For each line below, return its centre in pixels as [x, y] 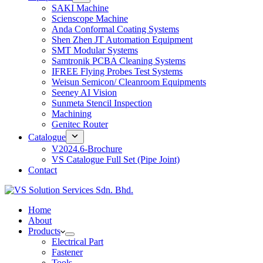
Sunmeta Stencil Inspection [102, 103]
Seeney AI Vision [84, 92]
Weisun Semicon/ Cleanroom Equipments [129, 82]
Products [44, 231]
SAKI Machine [80, 8]
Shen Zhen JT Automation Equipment [122, 40]
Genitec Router [80, 124]
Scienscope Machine [90, 18]
